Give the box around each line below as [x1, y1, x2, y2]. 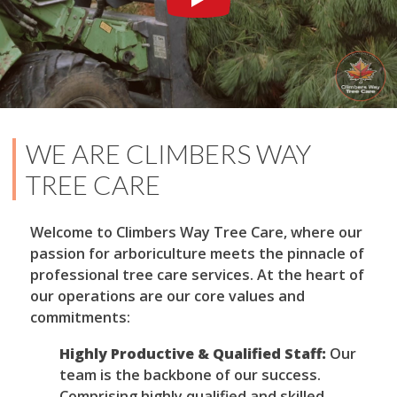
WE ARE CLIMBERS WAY [25, 137, 311, 169]
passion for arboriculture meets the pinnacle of [29, 244, 364, 264]
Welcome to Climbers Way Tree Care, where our [29, 222, 362, 243]
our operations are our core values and [29, 286, 305, 307]
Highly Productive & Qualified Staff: [59, 343, 327, 363]
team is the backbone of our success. [59, 364, 322, 385]
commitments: [29, 307, 130, 328]
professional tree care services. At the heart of [29, 265, 364, 285]
